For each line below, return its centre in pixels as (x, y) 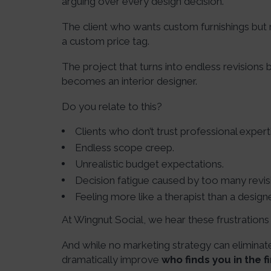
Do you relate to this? (112, 106)
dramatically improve (112, 260)
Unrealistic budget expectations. (149, 164)
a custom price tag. (106, 41)
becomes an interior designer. (129, 81)
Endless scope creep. (125, 148)
